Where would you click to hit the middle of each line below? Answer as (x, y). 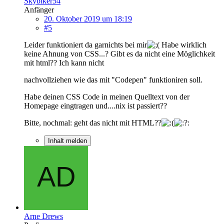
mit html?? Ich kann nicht (64, 62)
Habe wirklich (183, 44)
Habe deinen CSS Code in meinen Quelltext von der (107, 96)
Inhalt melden (67, 140)
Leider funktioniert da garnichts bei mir (85, 44)
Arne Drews (43, 216)
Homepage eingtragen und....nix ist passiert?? (95, 105)
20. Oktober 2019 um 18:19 (88, 18)
